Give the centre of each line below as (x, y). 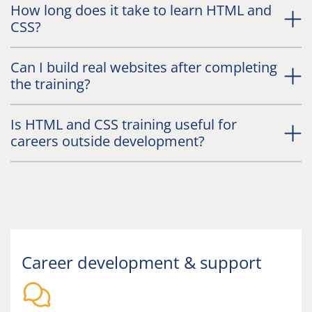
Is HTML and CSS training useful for (124, 125)
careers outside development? (108, 141)
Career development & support (142, 263)
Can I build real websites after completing (144, 68)
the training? (50, 84)
